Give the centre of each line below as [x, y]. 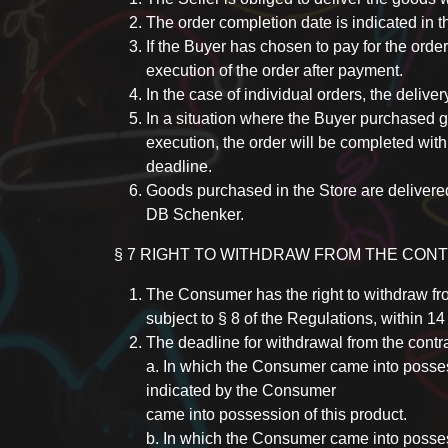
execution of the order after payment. [274, 70]
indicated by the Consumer [241, 390]
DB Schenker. [195, 214]
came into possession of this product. [276, 414]
